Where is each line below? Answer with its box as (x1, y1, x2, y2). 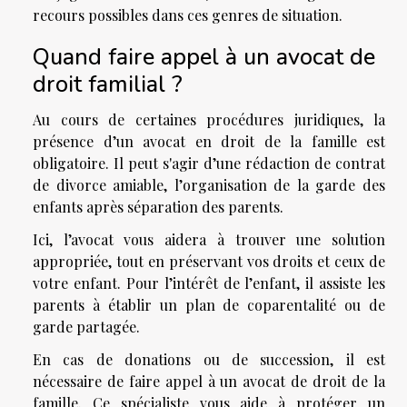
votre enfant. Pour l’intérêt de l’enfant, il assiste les (33, 273, 385, 293)
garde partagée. (33, 317, 140, 337)
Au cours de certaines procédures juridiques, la (33, 110, 385, 130)
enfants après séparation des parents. (33, 197, 283, 217)
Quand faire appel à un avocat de (33, 41, 375, 74)
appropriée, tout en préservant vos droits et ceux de (33, 252, 385, 272)
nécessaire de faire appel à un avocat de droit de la (33, 372, 385, 392)
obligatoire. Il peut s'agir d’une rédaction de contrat (33, 154, 385, 174)
